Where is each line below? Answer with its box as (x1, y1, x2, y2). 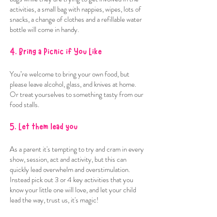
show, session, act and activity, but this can (10, 154, 126, 165)
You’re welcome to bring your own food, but (10, 69, 129, 79)
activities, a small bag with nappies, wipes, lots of (10, 4, 141, 15)
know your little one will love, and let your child (10, 185, 136, 195)
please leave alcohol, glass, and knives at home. (10, 79, 136, 90)
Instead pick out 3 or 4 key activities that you (10, 174, 133, 185)
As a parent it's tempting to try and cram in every (10, 144, 144, 155)
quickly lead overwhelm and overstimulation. (10, 164, 130, 175)
